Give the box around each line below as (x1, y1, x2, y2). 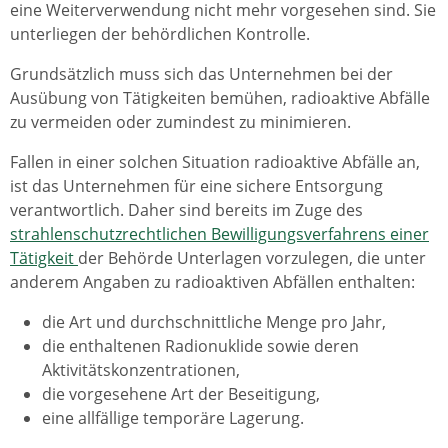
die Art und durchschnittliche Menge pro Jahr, (42, 310, 386, 333)
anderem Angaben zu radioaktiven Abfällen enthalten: (10, 270, 415, 293)
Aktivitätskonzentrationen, (42, 358, 240, 381)
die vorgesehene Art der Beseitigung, (42, 382, 320, 405)
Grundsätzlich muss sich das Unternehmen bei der (10, 62, 393, 85)
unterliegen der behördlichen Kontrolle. (10, 22, 310, 45)
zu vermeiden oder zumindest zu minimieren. (10, 110, 351, 133)
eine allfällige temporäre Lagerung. (42, 406, 304, 429)
